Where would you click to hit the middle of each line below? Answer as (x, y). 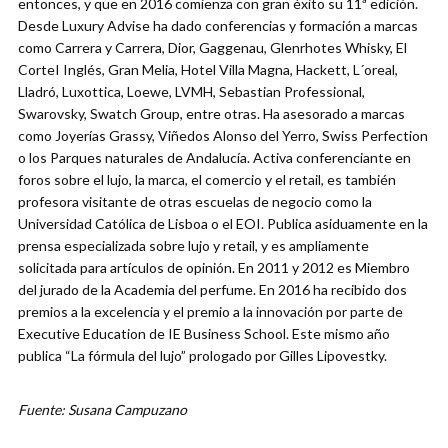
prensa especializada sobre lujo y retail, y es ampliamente (193, 246)
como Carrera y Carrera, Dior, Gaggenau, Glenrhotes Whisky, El (212, 48)
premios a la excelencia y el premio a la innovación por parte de (210, 312)
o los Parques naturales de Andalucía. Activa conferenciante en (214, 158)
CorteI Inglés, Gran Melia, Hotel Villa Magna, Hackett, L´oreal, (208, 70)
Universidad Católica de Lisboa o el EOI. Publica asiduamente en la (223, 224)
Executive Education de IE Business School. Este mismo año (204, 334)
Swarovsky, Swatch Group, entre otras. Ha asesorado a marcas (211, 114)
